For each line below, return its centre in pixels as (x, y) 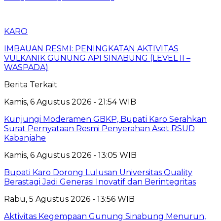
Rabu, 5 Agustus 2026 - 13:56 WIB (69, 199)
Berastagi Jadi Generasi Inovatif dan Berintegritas (100, 182)
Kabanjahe (25, 138)
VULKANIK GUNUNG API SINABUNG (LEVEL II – (97, 58)
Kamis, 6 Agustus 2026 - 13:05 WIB (70, 155)
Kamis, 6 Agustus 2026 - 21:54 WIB (70, 102)
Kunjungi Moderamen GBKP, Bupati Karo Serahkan (105, 119)
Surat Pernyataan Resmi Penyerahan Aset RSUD (99, 128)
